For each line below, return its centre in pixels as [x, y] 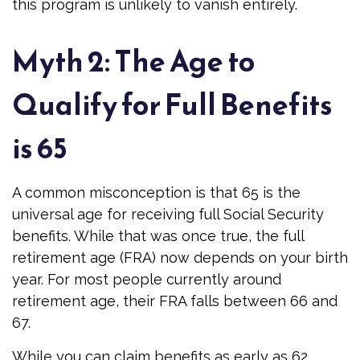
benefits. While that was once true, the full [158, 236]
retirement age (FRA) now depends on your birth [180, 258]
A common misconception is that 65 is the [156, 192]
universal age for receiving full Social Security [168, 214]
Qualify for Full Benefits [172, 104]
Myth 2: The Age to [133, 61]
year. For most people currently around [147, 279]
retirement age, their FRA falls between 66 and [175, 301]
